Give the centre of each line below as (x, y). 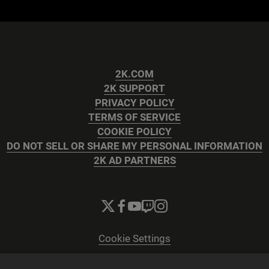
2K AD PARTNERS (134, 161)
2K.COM (134, 74)
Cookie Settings (134, 239)
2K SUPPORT (134, 89)
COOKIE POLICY (134, 132)
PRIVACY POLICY (134, 103)
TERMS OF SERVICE (134, 117)
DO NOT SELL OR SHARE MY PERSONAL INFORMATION (134, 146)
